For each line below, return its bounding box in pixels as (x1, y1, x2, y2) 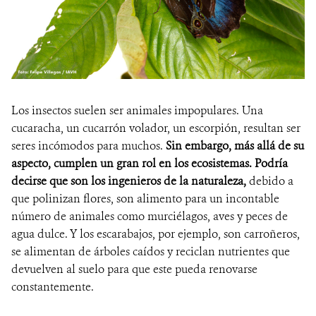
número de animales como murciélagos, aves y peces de (11, 209, 288, 224)
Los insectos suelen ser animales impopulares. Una (11, 103, 263, 119)
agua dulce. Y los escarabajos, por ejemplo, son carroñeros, (11, 226, 300, 242)
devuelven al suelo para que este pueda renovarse (11, 262, 257, 277)
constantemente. (11, 279, 94, 295)
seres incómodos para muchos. (11, 138, 166, 154)
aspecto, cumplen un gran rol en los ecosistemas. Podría (11, 156, 288, 171)
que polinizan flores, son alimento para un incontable (11, 191, 279, 207)
